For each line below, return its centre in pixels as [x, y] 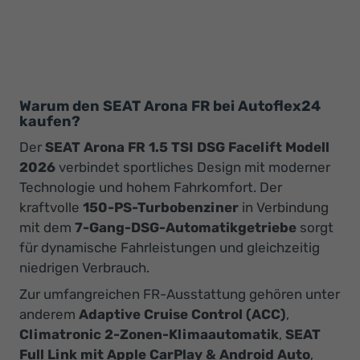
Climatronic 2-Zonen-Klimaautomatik [149, 335]
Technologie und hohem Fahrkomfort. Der [151, 187]
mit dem [47, 227]
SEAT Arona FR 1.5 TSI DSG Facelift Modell [187, 147]
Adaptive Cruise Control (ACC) [182, 315]
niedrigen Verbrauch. [84, 267]
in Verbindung [284, 207]
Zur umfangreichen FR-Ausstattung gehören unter [180, 295]
